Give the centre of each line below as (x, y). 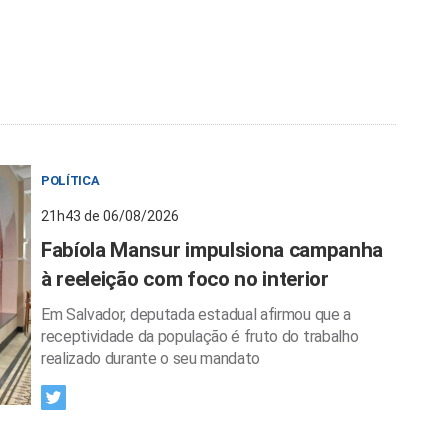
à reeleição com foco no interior (185, 279)
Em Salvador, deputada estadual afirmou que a (196, 314)
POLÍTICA (70, 180)
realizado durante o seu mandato (151, 358)
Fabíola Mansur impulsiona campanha (212, 250)
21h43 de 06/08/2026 (110, 216)
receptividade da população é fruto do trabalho (200, 336)
